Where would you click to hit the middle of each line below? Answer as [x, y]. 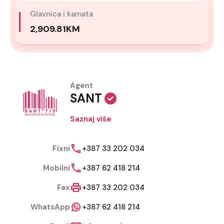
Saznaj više [91, 119]
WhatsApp [50, 207]
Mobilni [56, 168]
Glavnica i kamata [61, 14]
